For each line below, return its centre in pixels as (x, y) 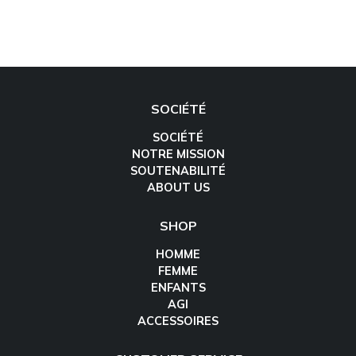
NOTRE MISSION (178, 155)
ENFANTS (178, 288)
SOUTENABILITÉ (178, 171)
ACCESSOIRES (178, 321)
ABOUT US (178, 188)
